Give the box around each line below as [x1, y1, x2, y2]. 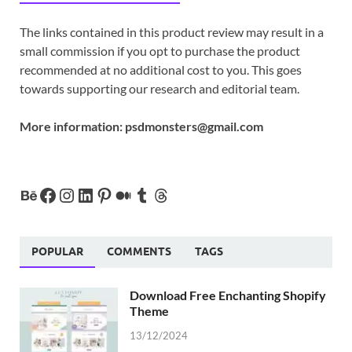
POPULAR [31, 244, 83, 258]
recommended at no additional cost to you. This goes [20, 61, 302, 77]
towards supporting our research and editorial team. [20, 80, 299, 96]
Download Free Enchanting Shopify [130, 287, 326, 302]
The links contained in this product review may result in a [20, 24, 324, 39]
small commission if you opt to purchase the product [20, 42, 300, 58]
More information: [20, 118, 125, 134]
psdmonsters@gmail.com [125, 118, 263, 134]
